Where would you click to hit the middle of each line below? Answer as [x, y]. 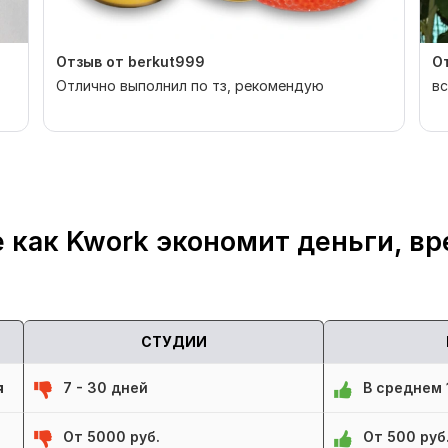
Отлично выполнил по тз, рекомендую [190, 86]
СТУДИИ [173, 342]
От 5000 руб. [111, 437]
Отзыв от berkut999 [130, 62]
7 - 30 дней [105, 388]
